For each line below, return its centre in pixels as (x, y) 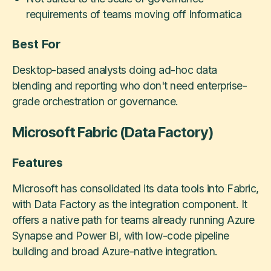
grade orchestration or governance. (95, 102)
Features (37, 163)
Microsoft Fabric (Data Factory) (113, 132)
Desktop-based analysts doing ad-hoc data (114, 70)
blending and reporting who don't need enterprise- (129, 86)
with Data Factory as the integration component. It (129, 204)
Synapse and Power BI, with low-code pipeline (120, 236)
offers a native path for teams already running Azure (133, 220)
